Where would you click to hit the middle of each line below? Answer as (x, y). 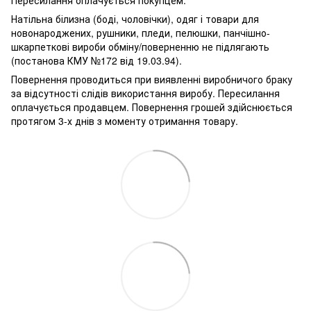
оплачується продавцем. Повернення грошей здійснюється (152, 107)
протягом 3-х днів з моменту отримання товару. (125, 120)
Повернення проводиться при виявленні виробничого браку (152, 79)
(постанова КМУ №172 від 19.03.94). (96, 60)
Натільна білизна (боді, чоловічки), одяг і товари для (135, 18)
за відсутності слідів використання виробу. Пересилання (145, 93)
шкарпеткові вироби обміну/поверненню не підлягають (140, 46)
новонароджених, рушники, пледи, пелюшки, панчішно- (141, 32)
